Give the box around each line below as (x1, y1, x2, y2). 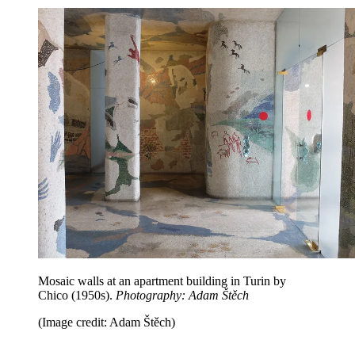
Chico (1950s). (38, 288, 116, 303)
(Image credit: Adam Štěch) (38, 315, 175, 330)
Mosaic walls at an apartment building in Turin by (38, 274, 286, 288)
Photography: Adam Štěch (116, 288, 249, 303)
